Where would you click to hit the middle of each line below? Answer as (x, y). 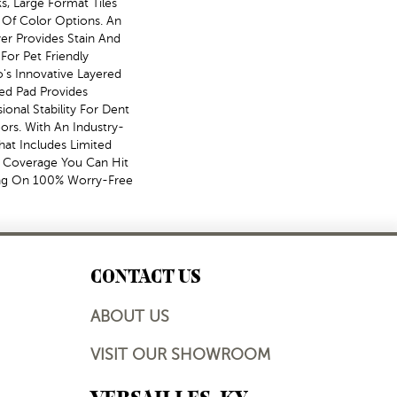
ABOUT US (130, 316)
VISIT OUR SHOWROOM (180, 354)
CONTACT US (146, 276)
